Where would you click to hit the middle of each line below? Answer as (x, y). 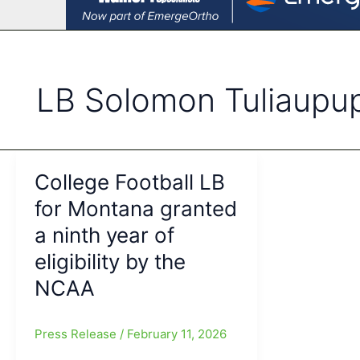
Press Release (77, 333)
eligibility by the (110, 261)
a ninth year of (104, 235)
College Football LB (129, 182)
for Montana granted (135, 208)
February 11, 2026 (176, 333)
